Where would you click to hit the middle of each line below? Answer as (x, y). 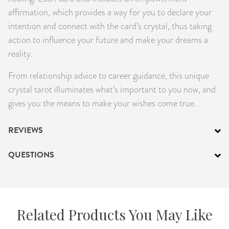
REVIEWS (26, 130)
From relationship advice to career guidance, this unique (109, 75)
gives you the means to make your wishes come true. (102, 103)
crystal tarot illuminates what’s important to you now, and (112, 89)
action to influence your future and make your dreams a (108, 39)
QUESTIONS (31, 155)
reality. (20, 53)
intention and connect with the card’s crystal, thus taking (110, 26)
